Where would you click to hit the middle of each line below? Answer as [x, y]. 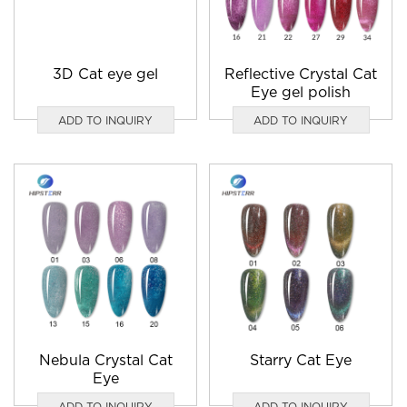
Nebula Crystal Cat [105, 360]
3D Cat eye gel [106, 74]
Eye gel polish [301, 92]
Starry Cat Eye [301, 360]
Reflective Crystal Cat [301, 74]
